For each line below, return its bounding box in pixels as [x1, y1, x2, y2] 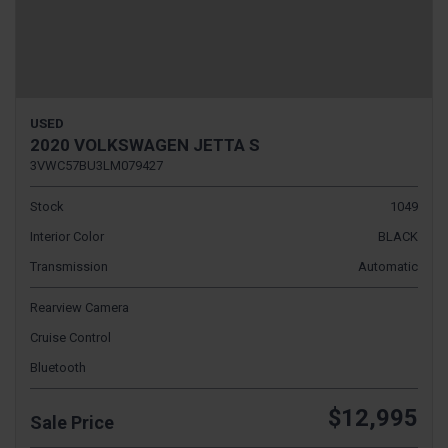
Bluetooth [30, 359, 86, 375]
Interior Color [30, 228, 104, 244]
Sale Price [30, 411, 114, 433]
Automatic [358, 258, 418, 274]
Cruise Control [30, 329, 111, 345]
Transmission [30, 258, 108, 274]
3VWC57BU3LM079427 [30, 157, 163, 173]
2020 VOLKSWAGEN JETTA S [30, 134, 260, 155]
